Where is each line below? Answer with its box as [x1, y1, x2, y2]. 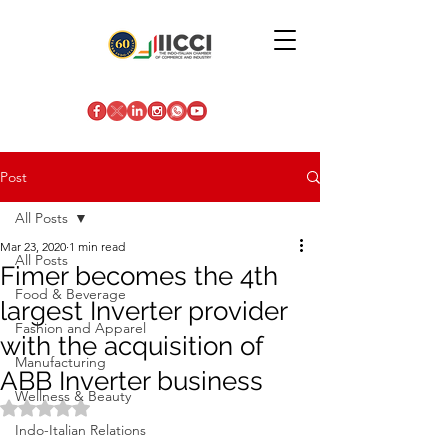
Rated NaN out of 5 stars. [44, 398, 218, 416]
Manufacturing [15, 353, 106, 371]
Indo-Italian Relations [15, 421, 146, 439]
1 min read [69, 239, 125, 254]
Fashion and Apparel [15, 319, 146, 337]
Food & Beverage [15, 285, 126, 303]
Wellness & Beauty [15, 387, 131, 405]
